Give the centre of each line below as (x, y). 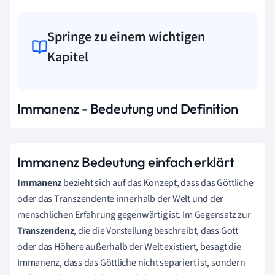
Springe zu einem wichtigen (126, 37)
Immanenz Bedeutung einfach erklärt (126, 162)
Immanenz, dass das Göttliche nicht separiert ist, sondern (131, 262)
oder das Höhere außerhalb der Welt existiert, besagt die (129, 246)
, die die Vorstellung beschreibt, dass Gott (156, 230)
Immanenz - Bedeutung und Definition (128, 108)
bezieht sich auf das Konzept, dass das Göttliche (157, 183)
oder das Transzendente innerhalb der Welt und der (121, 199)
